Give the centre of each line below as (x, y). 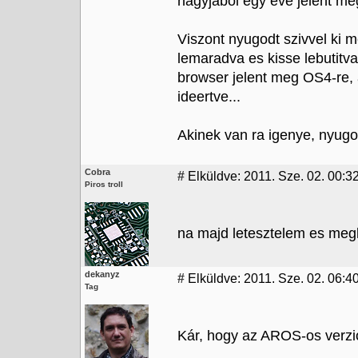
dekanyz (102, 274)
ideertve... (209, 97)
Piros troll (104, 184)
